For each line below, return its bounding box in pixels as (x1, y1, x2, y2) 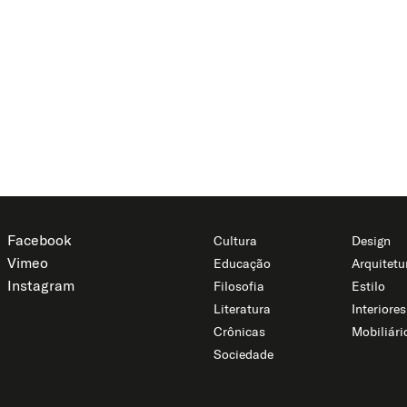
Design (351, 233, 391, 250)
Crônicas (213, 323, 266, 341)
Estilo (351, 278, 385, 295)
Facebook (6, 231, 72, 250)
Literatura (213, 301, 272, 318)
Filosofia (213, 278, 265, 295)
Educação (213, 255, 272, 273)
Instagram (6, 276, 74, 295)
